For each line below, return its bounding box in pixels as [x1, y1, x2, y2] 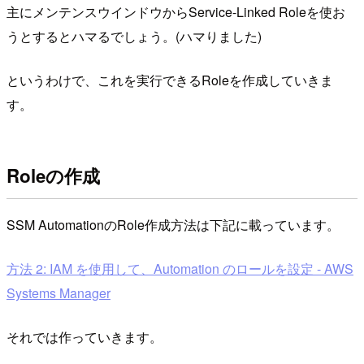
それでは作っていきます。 [6, 327, 162, 347]
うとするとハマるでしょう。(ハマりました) [6, 26, 262, 45]
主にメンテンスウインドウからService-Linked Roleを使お [6, 2, 345, 21]
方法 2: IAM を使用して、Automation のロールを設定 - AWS [6, 259, 353, 279]
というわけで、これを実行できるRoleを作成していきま [6, 70, 333, 89]
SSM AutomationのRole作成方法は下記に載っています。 [6, 215, 340, 235]
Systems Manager [6, 284, 110, 303]
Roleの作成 [6, 162, 100, 189]
